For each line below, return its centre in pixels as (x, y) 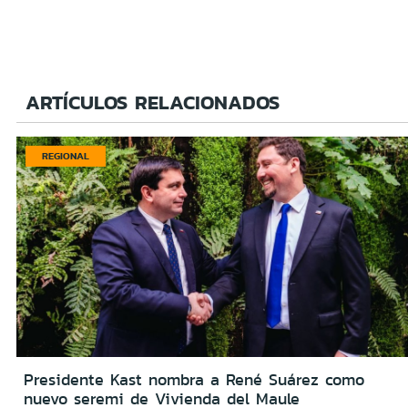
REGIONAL (66, 155)
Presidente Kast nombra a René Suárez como (194, 380)
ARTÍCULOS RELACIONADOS (153, 102)
